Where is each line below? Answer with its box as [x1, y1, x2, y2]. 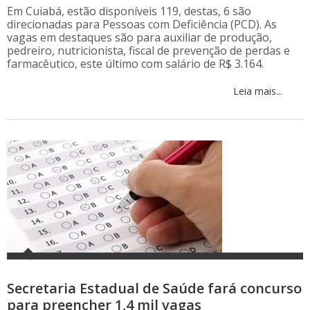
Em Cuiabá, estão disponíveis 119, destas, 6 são [7, 3, 251, 19]
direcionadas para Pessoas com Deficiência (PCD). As [7, 17, 277, 33]
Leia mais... [230, 84, 282, 98]
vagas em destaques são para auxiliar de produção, [7, 30, 272, 46]
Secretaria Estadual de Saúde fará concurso [7, 279, 302, 298]
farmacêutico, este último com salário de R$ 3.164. [7, 56, 264, 72]
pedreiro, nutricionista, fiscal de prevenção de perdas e [7, 43, 290, 59]
